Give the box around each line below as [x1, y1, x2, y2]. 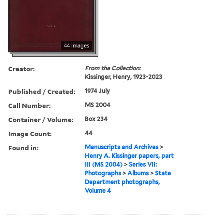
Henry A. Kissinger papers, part [85, 152, 174, 159]
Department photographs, [85, 178, 160, 186]
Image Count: [8, 128, 52, 138]
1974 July [85, 87, 110, 94]
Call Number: [8, 100, 51, 110]
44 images [64, 41, 89, 49]
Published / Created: [8, 86, 76, 96]
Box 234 [85, 115, 108, 123]
